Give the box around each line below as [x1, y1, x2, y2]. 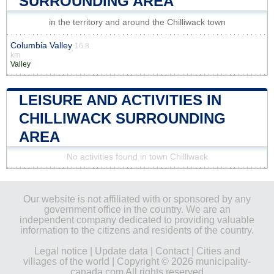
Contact [155, 245, 189, 256]
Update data [94, 245, 148, 256]
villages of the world [23, 256, 109, 267]
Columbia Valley [10, 40, 72, 50]
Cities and [196, 245, 240, 256]
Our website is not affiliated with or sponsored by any [23, 193, 251, 204]
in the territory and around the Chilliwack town [48, 17, 226, 27]
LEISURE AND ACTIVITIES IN [19, 91, 221, 108]
